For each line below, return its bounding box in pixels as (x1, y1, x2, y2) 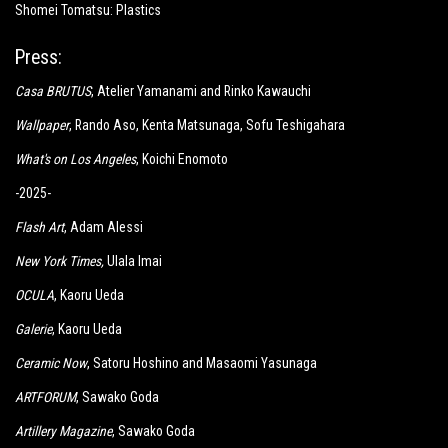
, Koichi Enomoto (136, 151, 228, 167)
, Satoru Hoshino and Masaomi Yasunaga (87, 355, 317, 371)
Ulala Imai (104, 253, 162, 269)
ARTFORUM (15, 389, 76, 405)
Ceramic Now (15, 355, 87, 371)
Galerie (15, 321, 52, 337)
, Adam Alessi (64, 219, 143, 235)
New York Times (15, 253, 101, 269)
